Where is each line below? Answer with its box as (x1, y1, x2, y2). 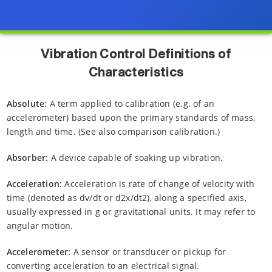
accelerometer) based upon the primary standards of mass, (6, 111, 256, 123)
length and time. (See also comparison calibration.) (6, 125, 220, 137)
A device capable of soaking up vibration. (48, 151, 223, 163)
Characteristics (88, 67, 184, 79)
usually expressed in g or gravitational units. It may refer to (6, 205, 256, 217)
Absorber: (6, 151, 49, 163)
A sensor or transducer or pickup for (70, 245, 226, 257)
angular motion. (6, 219, 73, 231)
